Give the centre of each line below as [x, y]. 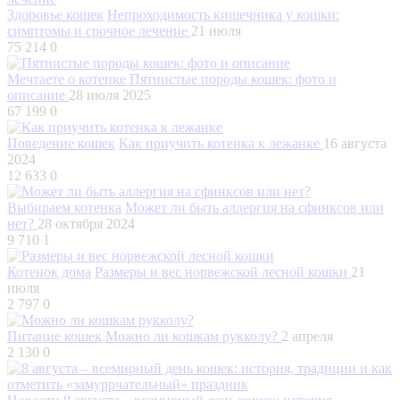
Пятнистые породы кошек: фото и [233, 79]
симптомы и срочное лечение [99, 30]
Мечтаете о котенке [67, 79]
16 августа [355, 143]
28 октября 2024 [86, 223]
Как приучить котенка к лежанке [221, 143]
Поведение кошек [61, 143]
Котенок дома [49, 271]
